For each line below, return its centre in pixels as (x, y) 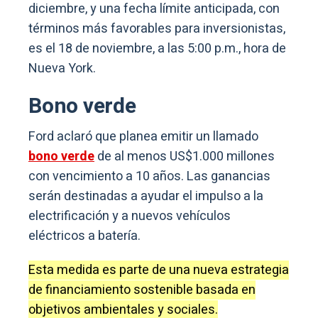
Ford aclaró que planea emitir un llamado (143, 136)
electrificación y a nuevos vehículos (130, 216)
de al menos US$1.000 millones (185, 156)
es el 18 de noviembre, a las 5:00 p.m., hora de (157, 48)
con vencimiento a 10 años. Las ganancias (149, 176)
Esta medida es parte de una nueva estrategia (159, 270)
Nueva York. (62, 68)
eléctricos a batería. (86, 236)
